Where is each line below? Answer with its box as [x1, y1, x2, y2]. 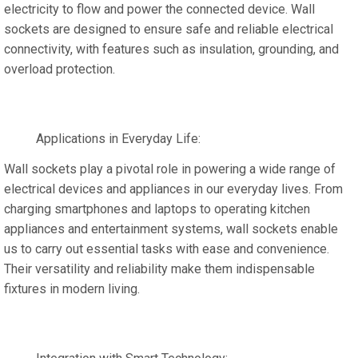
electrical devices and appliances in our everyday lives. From [4, 181, 343, 197]
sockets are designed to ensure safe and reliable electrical [4, 22, 333, 37]
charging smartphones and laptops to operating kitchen [4, 201, 310, 217]
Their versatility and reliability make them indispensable [4, 261, 315, 276]
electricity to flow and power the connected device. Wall [4, 2, 315, 17]
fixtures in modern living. [4, 281, 140, 296]
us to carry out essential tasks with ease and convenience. [4, 241, 329, 257]
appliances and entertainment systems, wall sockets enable [4, 221, 338, 237]
